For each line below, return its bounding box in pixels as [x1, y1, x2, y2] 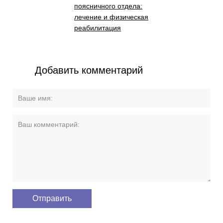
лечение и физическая [74, 13, 148, 21]
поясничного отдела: [74, 2, 142, 10]
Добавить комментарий [35, 65, 143, 76]
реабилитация [74, 24, 121, 32]
